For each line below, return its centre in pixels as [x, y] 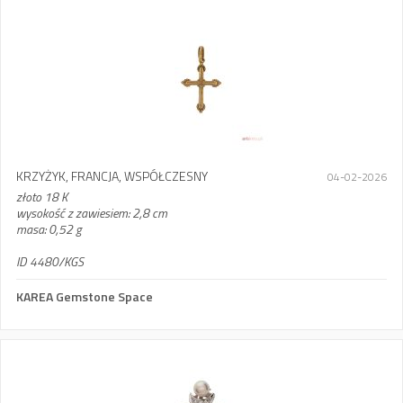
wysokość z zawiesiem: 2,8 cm [92, 213]
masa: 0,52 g [49, 229]
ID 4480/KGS [50, 261]
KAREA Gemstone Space [85, 296]
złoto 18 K [42, 197]
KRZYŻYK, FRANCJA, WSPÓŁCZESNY [112, 176]
